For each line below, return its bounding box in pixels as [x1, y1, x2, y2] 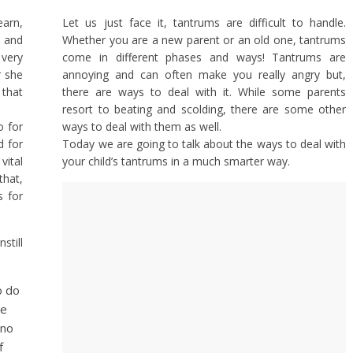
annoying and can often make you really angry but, [62, 67, 346, 82]
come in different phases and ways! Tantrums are [62, 50, 346, 65]
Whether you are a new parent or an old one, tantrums [62, 32, 346, 47]
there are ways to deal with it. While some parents [62, 84, 346, 99]
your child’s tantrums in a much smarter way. [62, 154, 291, 169]
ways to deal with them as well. [62, 119, 222, 134]
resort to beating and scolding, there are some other [62, 102, 346, 117]
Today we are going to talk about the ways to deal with [62, 136, 346, 151]
